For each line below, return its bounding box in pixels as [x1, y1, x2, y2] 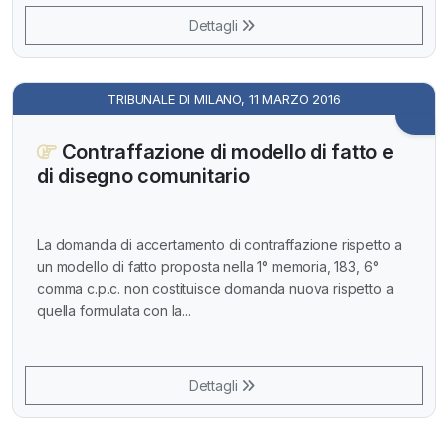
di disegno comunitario [37, 163, 250, 188]
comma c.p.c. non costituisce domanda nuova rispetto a [37, 280, 394, 298]
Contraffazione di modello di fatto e [56, 139, 394, 164]
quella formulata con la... [37, 302, 191, 320]
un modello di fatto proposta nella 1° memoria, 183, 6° [37, 258, 379, 276]
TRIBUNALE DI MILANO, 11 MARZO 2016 [107, 90, 341, 107]
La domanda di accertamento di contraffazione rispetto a [37, 236, 403, 254]
